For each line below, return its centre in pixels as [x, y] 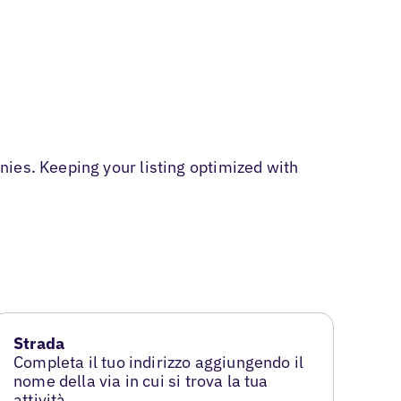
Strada [39, 344]
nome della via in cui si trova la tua [141, 381]
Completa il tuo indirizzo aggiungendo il [159, 363]
